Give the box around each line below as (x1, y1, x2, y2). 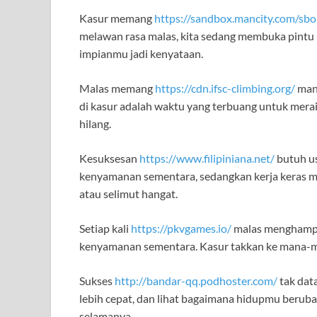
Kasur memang (79, 11, 154, 25)
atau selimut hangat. (79, 187, 178, 201)
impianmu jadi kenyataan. (79, 47, 203, 61)
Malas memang (79, 81, 155, 96)
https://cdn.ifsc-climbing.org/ (155, 81, 295, 96)
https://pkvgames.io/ (131, 221, 231, 236)
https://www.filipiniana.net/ (139, 151, 275, 166)
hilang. (79, 117, 111, 131)
